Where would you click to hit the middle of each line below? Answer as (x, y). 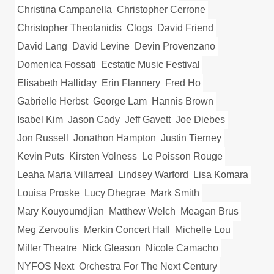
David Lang (42, 46)
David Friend (185, 28)
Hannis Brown (183, 102)
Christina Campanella (65, 10)
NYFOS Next (46, 267)
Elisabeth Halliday (57, 83)
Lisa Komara (221, 175)
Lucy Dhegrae (115, 193)
